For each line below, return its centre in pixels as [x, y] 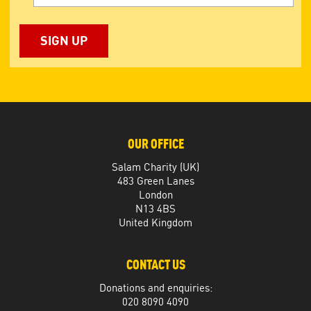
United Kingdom [155, 222]
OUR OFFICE [155, 143]
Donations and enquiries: [155, 288]
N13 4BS [155, 209]
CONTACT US [155, 264]
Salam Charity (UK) [155, 167]
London [155, 195]
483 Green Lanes [155, 181]
